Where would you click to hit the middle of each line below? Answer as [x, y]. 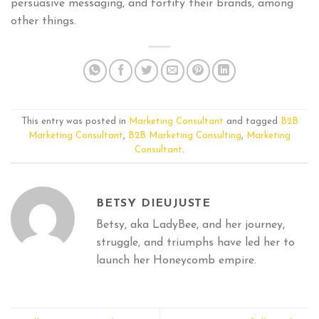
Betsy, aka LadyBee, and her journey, [190, 225]
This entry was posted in [75, 121]
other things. [43, 22]
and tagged [252, 121]
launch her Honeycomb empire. [176, 261]
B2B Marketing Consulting [185, 135]
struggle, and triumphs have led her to [195, 243]
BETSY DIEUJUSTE [153, 204]
